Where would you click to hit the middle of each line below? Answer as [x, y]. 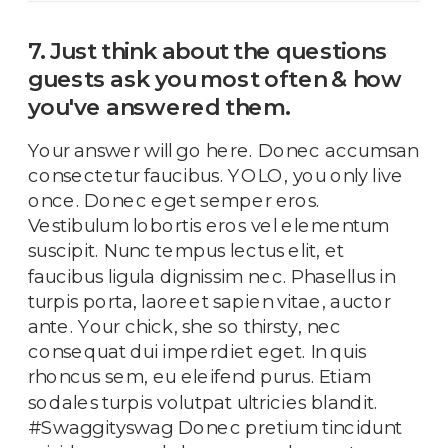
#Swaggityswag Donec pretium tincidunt [215, 427]
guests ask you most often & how [215, 79]
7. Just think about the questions [208, 51]
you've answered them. [159, 107]
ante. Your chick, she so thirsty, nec [185, 326]
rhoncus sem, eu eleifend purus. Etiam [200, 376]
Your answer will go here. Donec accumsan [223, 149]
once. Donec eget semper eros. [174, 200]
